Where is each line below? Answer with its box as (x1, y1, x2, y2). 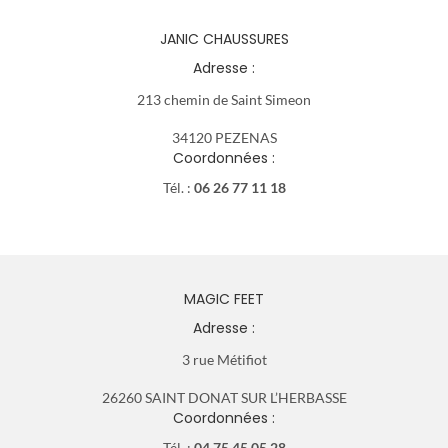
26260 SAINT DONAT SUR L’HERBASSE (101, 388, 347, 406)
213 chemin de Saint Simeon (137, 90, 311, 108)
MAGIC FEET (184, 288, 264, 309)
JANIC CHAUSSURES (159, 28, 289, 49)
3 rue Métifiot (181, 350, 267, 368)
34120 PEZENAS (171, 128, 277, 146)
